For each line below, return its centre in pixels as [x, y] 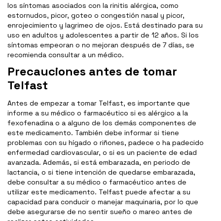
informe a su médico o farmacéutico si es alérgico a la [98, 113]
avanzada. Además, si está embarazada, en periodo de [99, 163]
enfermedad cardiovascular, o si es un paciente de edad [102, 153]
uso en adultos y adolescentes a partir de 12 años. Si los [103, 35]
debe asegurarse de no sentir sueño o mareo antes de [100, 212]
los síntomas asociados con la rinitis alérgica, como [93, 6]
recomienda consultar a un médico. [66, 55]
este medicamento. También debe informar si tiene [93, 133]
